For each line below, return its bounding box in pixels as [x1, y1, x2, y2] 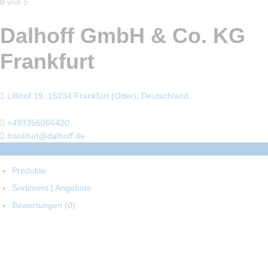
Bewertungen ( [12, 200, 68, 211]
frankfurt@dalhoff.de [7, 131, 85, 141]
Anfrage [5, 144, 35, 154]
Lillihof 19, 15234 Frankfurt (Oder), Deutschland [7, 90, 188, 100]
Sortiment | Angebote [12, 183, 92, 193]
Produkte [12, 166, 46, 176]
